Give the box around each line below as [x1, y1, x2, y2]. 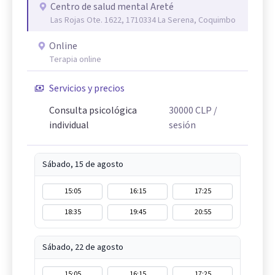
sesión [169, 118, 196, 132]
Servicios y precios [49, 82, 125, 95]
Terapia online [49, 53, 101, 66]
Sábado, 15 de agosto [42, 158, 123, 171]
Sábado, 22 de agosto [42, 241, 123, 254]
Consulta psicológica [49, 104, 137, 117]
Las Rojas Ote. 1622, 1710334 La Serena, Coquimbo [50, 14, 236, 26]
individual [49, 118, 89, 132]
